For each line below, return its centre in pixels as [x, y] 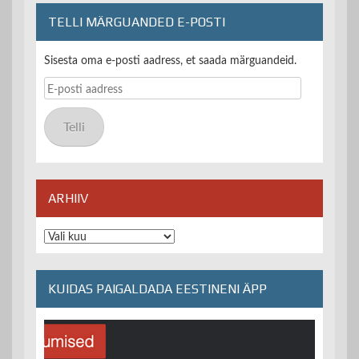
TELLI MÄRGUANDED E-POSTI [137, 22]
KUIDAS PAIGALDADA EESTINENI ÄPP [157, 289]
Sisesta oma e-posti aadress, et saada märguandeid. [170, 61]
